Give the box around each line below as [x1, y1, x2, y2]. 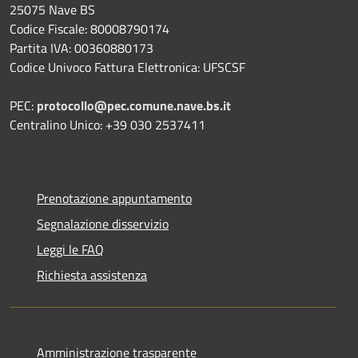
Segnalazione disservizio [37, 214, 169, 234]
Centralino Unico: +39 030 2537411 [10, 115, 205, 135]
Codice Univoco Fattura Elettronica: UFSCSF [10, 58, 245, 78]
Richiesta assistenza [37, 265, 147, 285]
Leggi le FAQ [37, 240, 104, 260]
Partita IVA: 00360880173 [10, 38, 153, 58]
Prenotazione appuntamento [37, 189, 192, 209]
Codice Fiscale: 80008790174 [10, 19, 169, 39]
